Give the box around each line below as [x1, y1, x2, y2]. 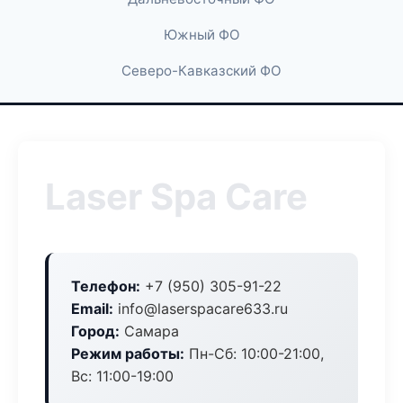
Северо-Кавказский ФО [121, 62, 282, 79]
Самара [120, 322, 179, 340]
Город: [71, 322, 120, 340]
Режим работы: [71, 345, 184, 363]
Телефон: [71, 277, 140, 295]
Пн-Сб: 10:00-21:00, [184, 345, 324, 363]
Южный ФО [163, 26, 240, 43]
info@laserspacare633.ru [113, 300, 288, 318]
